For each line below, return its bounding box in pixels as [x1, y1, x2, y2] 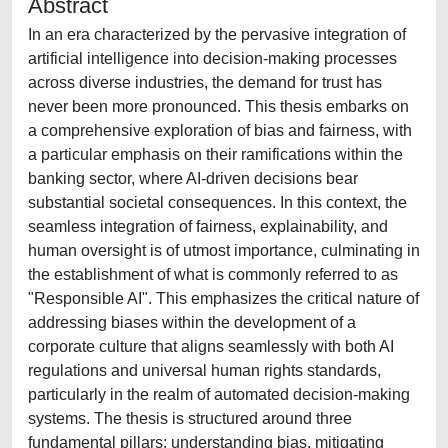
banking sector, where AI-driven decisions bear [28, 170, 358, 187]
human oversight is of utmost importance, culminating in [28, 242, 420, 259]
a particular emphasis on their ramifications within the [28, 146, 403, 163]
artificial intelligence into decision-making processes [28, 50, 397, 67]
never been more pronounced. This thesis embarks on [28, 98, 409, 115]
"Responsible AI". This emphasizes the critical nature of [28, 290, 419, 307]
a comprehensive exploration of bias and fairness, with [28, 122, 412, 139]
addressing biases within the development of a [28, 314, 356, 331]
